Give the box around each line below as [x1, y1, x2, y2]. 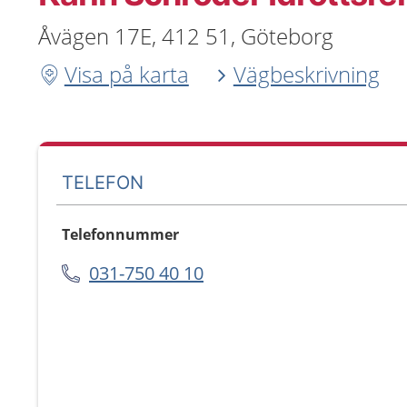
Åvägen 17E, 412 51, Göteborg [38, 21, 333, 51]
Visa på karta [64, 59, 189, 89]
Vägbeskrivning [233, 59, 380, 89]
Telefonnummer [62, 224, 179, 244]
